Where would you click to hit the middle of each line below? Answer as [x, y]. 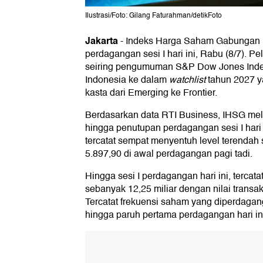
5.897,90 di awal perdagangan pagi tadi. [169, 154]
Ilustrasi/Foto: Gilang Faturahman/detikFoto [154, 16]
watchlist [187, 80]
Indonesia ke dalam [127, 80]
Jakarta [102, 41]
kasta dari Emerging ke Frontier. [151, 93]
